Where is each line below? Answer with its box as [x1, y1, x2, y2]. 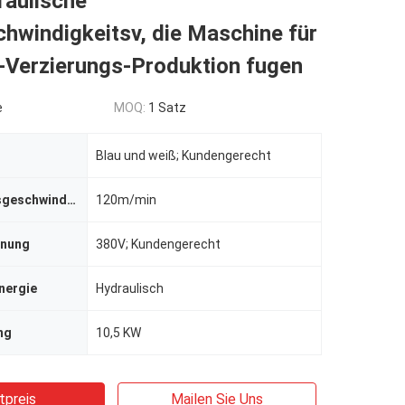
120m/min [96, 193, 156, 207]
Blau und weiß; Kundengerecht [96, 148, 271, 163]
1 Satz [148, 100, 186, 115]
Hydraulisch [96, 281, 164, 296]
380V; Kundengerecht [96, 237, 221, 251]
